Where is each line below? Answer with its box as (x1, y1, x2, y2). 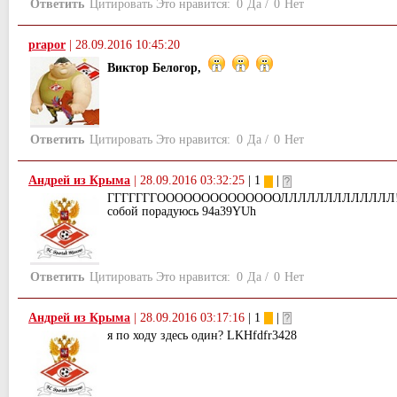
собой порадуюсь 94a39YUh (107, 204, 256, 218)
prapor (28, 38, 66, 52)
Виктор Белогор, (107, 61, 201, 75)
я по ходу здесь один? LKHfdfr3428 (107, 328, 297, 342)
